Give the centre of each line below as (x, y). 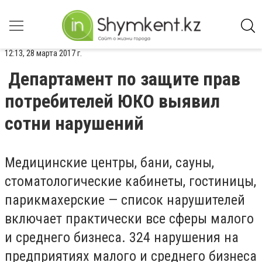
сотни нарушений (74, 123)
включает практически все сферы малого (129, 219)
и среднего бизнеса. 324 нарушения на (122, 237)
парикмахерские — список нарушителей (125, 200)
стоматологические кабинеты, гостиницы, (130, 181)
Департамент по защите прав (124, 79)
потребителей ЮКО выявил (112, 101)
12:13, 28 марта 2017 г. (43, 53)
